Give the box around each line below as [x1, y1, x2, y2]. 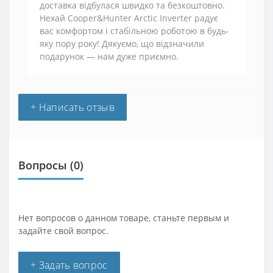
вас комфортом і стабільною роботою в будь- [40, 24, 229, 37]
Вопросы [18, 157, 67, 172]
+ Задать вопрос [30, 258, 108, 272]
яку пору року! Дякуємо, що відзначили [40, 37, 204, 49]
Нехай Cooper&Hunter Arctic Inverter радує [40, 12, 218, 24]
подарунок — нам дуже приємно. [40, 50, 179, 62]
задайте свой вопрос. [18, 224, 108, 236]
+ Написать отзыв [30, 100, 115, 114]
